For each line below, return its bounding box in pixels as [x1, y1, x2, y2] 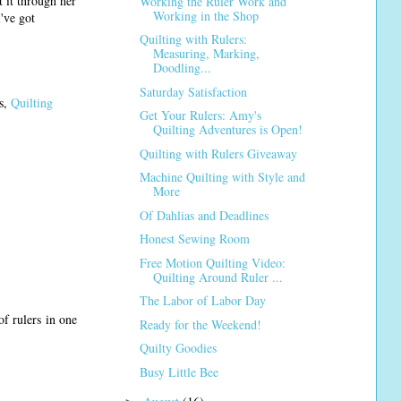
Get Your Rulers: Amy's [139, 107, 261, 124]
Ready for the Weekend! [139, 315, 261, 333]
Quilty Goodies [139, 339, 217, 357]
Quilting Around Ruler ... [152, 268, 283, 286]
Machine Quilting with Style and [139, 168, 305, 186]
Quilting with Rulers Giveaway [139, 144, 297, 162]
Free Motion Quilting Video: [139, 253, 286, 271]
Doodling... [152, 59, 211, 77]
